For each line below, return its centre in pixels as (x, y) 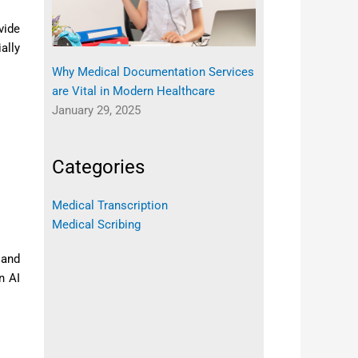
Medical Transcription (109, 206)
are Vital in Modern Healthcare (133, 91)
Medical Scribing (96, 225)
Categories (98, 167)
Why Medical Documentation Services (153, 72)
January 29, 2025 (96, 111)
